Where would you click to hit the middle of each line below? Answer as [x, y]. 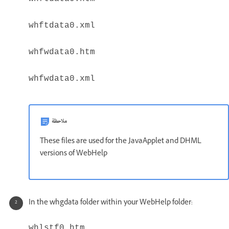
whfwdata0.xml [62, 79]
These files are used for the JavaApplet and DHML [121, 142]
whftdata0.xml [62, 26]
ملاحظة [59, 122]
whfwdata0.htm [62, 52]
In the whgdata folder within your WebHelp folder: [111, 203]
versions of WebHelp [74, 154]
